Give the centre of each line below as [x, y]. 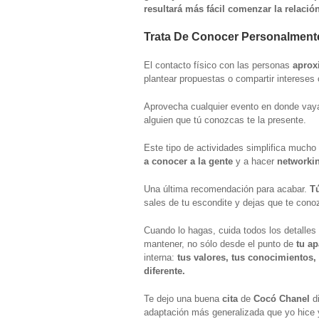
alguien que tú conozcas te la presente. [225, 120]
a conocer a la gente [188, 161]
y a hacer [255, 161]
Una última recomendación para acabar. [227, 189]
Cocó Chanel [283, 298]
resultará [163, 9]
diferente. [164, 271]
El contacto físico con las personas [218, 65]
